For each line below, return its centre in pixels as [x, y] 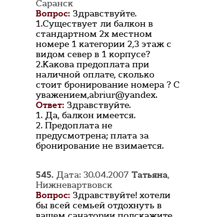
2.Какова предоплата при [93, 65]
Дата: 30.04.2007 [93, 175]
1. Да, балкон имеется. [86, 116]
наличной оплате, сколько [95, 75]
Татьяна [149, 175]
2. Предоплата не [74, 126]
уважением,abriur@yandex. [97, 95]
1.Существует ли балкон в [94, 24]
